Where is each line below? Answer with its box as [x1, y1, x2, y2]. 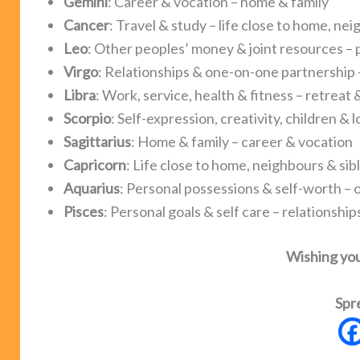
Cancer [63, 16, 109, 35]
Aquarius [63, 179, 120, 198]
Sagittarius [63, 133, 131, 151]
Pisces [63, 202, 104, 221]
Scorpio [63, 109, 111, 128]
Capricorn [63, 156, 126, 174]
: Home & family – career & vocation [131, 133, 353, 151]
